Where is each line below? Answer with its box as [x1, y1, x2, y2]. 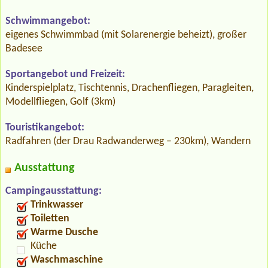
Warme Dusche [31, 226, 98, 238]
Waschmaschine [31, 254, 103, 266]
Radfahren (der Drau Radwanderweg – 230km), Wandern [5, 135, 251, 147]
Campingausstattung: [5, 185, 102, 197]
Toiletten [31, 212, 69, 224]
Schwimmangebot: [5, 15, 90, 27]
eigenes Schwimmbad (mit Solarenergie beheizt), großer [5, 29, 246, 41]
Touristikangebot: [5, 121, 84, 133]
